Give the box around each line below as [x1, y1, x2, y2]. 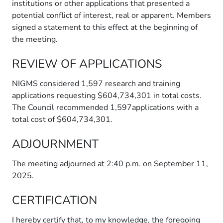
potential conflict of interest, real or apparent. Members [12, 10, 211, 21]
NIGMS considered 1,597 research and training [12, 78, 180, 89]
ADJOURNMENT [12, 136, 99, 152]
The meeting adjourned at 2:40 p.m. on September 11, [12, 158, 208, 169]
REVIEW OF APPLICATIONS [12, 56, 162, 72]
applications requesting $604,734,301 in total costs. [12, 90, 202, 101]
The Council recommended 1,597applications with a [12, 102, 199, 113]
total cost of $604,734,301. [12, 114, 112, 125]
